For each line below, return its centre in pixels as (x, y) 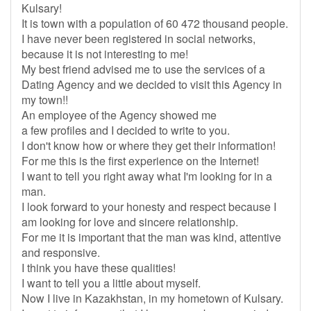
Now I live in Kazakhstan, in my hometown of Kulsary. (152, 298)
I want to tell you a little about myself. (111, 283)
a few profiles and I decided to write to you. (126, 130)
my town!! (45, 100)
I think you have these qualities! (99, 268)
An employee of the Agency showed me (119, 115)
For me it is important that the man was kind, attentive (151, 237)
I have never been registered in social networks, (138, 39)
